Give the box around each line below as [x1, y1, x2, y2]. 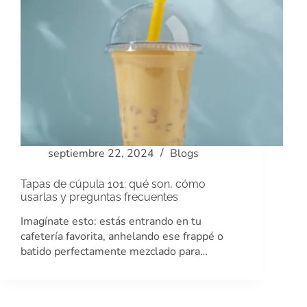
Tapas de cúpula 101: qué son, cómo [21, 177, 206, 191]
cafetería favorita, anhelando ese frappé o [21, 228, 223, 244]
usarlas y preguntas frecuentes [21, 191, 178, 204]
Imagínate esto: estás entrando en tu [21, 213, 201, 229]
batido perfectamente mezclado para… [21, 243, 208, 259]
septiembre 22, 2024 [48, 146, 154, 162]
